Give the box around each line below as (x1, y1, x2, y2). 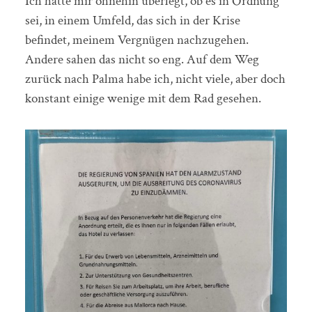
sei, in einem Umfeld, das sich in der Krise (24, 12, 240, 30)
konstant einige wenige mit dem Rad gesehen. (24, 90, 261, 108)
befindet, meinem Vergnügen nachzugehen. (24, 31, 249, 49)
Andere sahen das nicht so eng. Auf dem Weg (24, 51, 259, 69)
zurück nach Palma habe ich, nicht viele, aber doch (24, 70, 286, 88)
